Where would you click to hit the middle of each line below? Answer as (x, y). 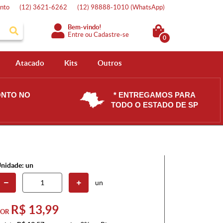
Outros (110, 63)
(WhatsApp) (148, 7)
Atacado (30, 63)
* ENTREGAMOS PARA (154, 95)
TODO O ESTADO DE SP (154, 105)
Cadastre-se (111, 34)
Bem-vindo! (85, 27)
